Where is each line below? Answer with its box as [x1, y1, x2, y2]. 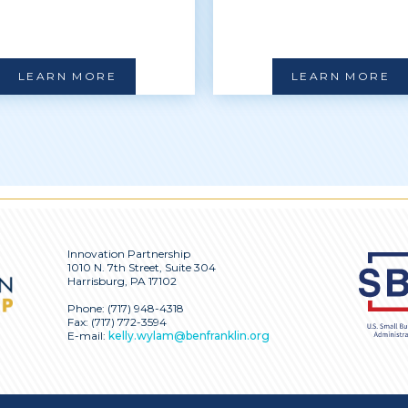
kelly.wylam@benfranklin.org [108, 329, 270, 342]
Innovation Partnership [67, 247, 190, 260]
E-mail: [67, 329, 108, 342]
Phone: [67, 301, 107, 315]
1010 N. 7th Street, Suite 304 [67, 260, 216, 274]
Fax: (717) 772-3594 [67, 315, 167, 329]
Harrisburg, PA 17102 [67, 274, 177, 288]
